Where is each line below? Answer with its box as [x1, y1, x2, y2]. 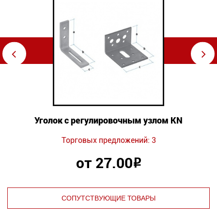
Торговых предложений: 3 [61, 136, 156, 145]
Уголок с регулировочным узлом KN [34, 114, 183, 126]
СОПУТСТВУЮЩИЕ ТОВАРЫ [62, 194, 155, 202]
